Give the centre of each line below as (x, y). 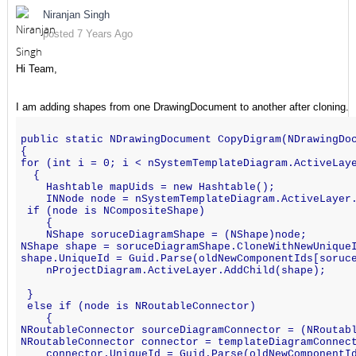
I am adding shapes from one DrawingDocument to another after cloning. (182, 106)
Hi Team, (36, 68)
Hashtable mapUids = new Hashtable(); (147, 187)
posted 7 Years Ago (87, 33)
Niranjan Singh (76, 14)
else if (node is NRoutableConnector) (138, 306)
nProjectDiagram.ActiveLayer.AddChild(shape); (173, 270)
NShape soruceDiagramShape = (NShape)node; (163, 234)
